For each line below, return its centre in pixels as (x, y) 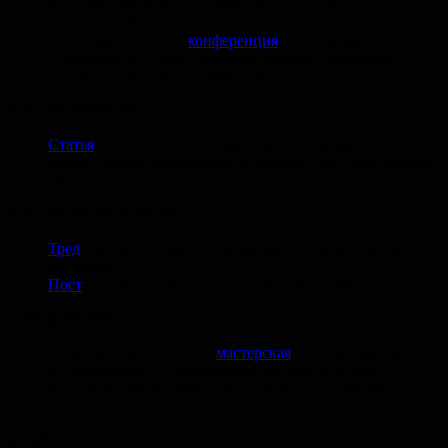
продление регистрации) (132, 406)
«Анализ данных (350, 352)
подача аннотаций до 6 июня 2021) (167, 76)
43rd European (327, 40)
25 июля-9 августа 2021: (132, 352)
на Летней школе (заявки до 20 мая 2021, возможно (223, 388)
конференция (233, 40)
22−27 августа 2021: (118, 40)
